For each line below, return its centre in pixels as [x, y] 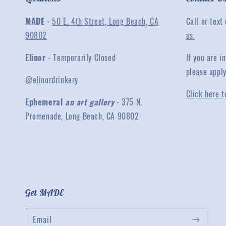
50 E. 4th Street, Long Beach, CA [105, 21]
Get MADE [45, 192]
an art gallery [91, 102]
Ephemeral [45, 102]
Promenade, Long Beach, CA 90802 [82, 116]
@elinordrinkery [52, 80]
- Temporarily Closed [81, 58]
